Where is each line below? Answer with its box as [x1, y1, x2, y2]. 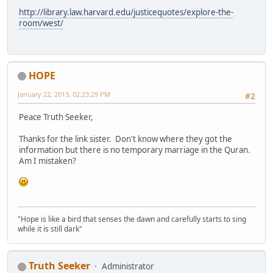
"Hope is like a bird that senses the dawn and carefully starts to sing [18, 214, 246, 225]
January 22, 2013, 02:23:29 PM [18, 89, 110, 99]
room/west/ [19, 18, 63, 29]
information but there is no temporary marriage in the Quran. [19, 144, 252, 156]
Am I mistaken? [19, 155, 76, 167]
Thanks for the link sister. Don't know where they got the [19, 133, 232, 145]
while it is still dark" [18, 224, 82, 235]
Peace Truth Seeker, [19, 112, 93, 123]
